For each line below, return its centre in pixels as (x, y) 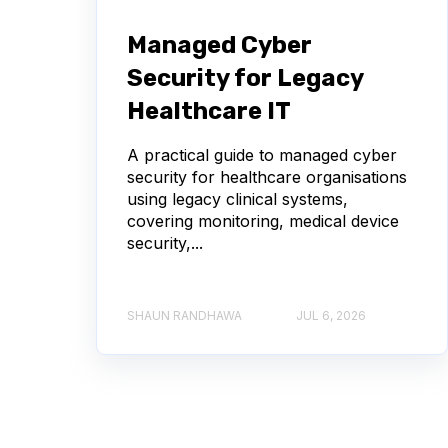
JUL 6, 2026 (331, 315)
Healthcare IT (209, 110)
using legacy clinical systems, (237, 198)
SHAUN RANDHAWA (184, 315)
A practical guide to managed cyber (262, 154)
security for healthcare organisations (267, 176)
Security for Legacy (245, 77)
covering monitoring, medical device (263, 220)
